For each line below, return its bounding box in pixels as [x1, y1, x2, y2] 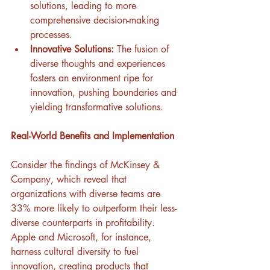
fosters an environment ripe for [30, 72, 156, 85]
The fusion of [114, 43, 172, 56]
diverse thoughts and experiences [30, 57, 168, 71]
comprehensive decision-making [30, 14, 162, 27]
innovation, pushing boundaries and [30, 86, 180, 99]
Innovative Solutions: [30, 43, 114, 56]
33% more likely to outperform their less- [11, 202, 177, 215]
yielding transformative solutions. [30, 101, 163, 114]
